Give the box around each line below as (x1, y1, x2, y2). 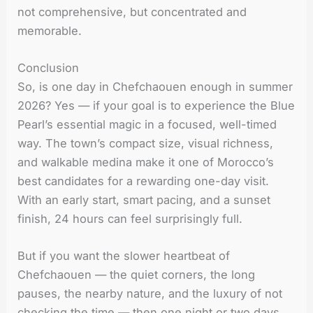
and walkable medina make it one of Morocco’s (17, 154, 275, 169)
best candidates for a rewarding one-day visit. (17, 173, 270, 188)
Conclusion (17, 60, 80, 75)
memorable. (17, 23, 82, 38)
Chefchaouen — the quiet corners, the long (17, 268, 256, 282)
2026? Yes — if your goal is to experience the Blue (17, 98, 296, 112)
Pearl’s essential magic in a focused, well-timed (17, 117, 277, 131)
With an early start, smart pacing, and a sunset (17, 192, 271, 207)
